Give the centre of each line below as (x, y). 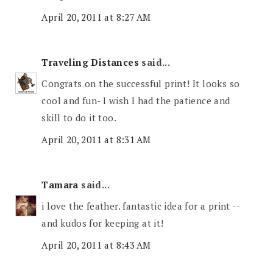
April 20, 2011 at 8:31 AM (96, 139)
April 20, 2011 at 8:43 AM (96, 245)
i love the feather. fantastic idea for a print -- (141, 206)
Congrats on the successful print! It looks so (141, 84)
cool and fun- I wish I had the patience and (136, 101)
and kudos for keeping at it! (103, 223)
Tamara (60, 184)
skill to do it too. (79, 118)
